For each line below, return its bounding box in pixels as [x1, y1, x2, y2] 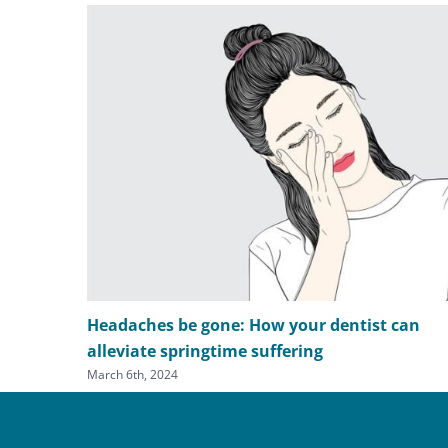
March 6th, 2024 [87, 365, 178, 383]
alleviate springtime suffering [87, 339, 323, 362]
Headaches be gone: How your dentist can [87, 313, 420, 336]
